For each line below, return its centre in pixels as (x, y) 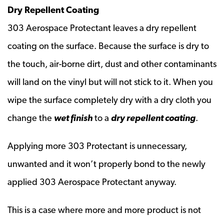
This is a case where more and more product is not (104, 209)
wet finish (73, 117)
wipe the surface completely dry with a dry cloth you (109, 99)
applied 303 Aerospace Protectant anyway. (92, 181)
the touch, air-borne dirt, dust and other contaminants (112, 63)
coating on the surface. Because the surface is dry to (108, 45)
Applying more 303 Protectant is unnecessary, (97, 145)
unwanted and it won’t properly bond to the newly (106, 163)
